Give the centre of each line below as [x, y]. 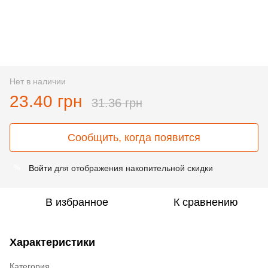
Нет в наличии [38, 81]
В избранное [77, 202]
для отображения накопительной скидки [133, 168]
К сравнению [206, 202]
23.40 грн [46, 101]
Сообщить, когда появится [134, 137]
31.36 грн [117, 103]
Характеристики [52, 242]
